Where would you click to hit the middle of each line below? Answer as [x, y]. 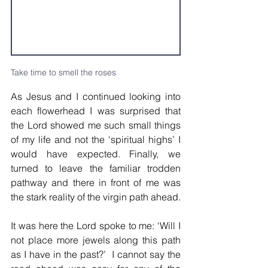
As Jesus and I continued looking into [96, 97]
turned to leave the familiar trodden [96, 168]
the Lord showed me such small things [96, 125]
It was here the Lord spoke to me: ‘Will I [96, 226]
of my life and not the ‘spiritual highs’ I [96, 140]
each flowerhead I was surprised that [96, 111]
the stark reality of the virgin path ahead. [96, 197]
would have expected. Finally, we [96, 154]
